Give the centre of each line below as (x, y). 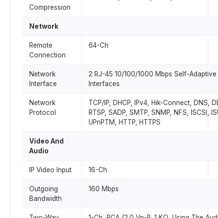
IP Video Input (50, 170)
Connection (47, 55)
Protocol (43, 112)
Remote (41, 45)
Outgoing (44, 189)
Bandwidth (45, 199)
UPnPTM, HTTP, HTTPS (125, 122)
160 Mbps (104, 189)
